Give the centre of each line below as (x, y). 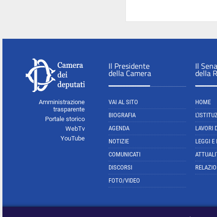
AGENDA (119, 128)
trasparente (69, 109)
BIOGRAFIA (122, 115)
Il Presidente (129, 66)
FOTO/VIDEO (124, 180)
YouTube (73, 138)
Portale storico (65, 119)
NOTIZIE (119, 141)
